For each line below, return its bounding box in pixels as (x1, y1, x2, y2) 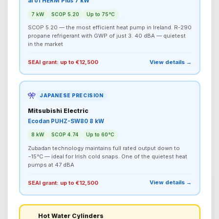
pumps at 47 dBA (27, 161, 74, 168)
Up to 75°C (87, 11, 115, 17)
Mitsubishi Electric (27, 107, 88, 115)
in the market (27, 41, 63, 48)
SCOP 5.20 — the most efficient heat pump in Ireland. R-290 (27, 24, 192, 31)
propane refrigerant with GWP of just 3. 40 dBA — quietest (27, 32, 186, 40)
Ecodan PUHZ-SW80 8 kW (27, 117, 104, 125)
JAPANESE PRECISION (40, 92, 104, 98)
